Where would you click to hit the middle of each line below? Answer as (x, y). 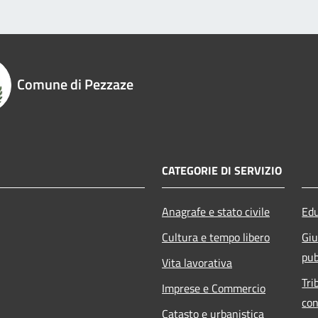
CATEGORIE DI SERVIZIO (222, 171)
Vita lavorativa (197, 263)
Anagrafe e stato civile (216, 212)
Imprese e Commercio (214, 289)
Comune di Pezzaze (75, 84)
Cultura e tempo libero (216, 237)
